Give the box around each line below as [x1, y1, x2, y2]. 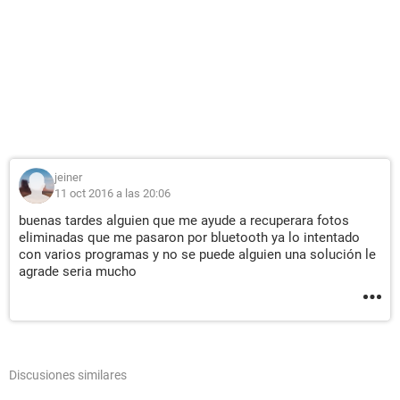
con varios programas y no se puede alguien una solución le [19, 246, 376, 262]
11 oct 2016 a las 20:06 [54, 187, 171, 200]
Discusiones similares [9, 368, 127, 382]
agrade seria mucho [19, 263, 137, 279]
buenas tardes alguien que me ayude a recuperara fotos [19, 212, 349, 229]
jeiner [54, 171, 82, 184]
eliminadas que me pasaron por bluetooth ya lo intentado [19, 229, 360, 246]
